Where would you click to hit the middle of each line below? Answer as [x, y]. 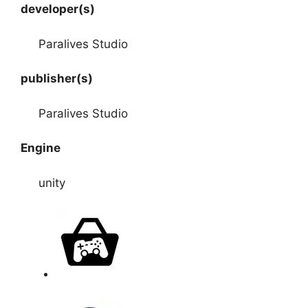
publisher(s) [57, 79]
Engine [41, 148]
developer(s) [58, 9]
